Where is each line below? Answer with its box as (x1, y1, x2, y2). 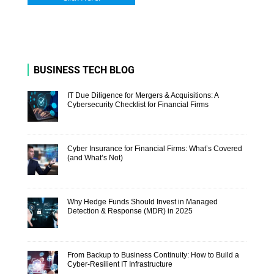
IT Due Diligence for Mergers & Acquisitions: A (67, 91, 218, 100)
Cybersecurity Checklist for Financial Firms (67, 100, 209, 109)
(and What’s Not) (67, 153, 123, 162)
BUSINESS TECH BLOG (33, 64, 135, 76)
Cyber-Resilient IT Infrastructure (67, 259, 172, 268)
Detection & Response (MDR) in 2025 (67, 206, 193, 215)
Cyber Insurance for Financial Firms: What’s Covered (67, 144, 242, 153)
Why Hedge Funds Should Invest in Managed (67, 197, 218, 206)
